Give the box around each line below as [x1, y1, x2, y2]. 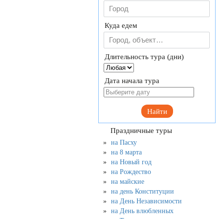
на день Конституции [111, 188, 174, 195]
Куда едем [105, 22, 137, 29]
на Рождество [111, 168, 151, 175]
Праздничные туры [109, 127, 172, 134]
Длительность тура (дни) [105, 53, 184, 61]
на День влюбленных [111, 207, 174, 215]
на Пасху [111, 139, 137, 146]
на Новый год [111, 158, 152, 166]
